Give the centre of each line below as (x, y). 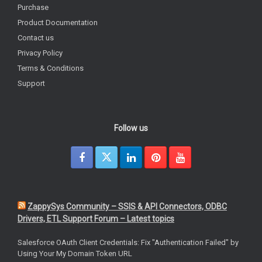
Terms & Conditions (51, 68)
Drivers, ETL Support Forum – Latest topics (96, 219)
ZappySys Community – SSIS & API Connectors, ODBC (127, 207)
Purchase (33, 8)
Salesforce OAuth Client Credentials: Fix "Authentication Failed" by (128, 243)
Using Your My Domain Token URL (75, 254)
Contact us (36, 38)
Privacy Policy (40, 53)
